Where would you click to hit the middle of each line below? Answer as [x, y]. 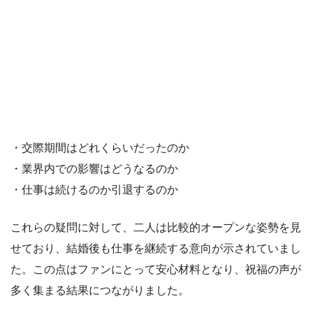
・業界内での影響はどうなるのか [94, 169]
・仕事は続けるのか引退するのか [94, 190]
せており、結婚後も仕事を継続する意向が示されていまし [156, 249]
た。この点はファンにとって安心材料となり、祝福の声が [156, 270]
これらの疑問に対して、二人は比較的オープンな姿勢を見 [156, 228]
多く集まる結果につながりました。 [100, 291]
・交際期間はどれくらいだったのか [100, 148]
